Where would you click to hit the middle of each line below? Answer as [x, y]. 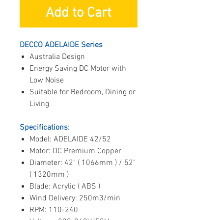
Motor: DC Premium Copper [75, 151]
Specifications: [45, 127]
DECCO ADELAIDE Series [61, 45]
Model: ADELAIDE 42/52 [70, 139]
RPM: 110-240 [54, 210]
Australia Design [57, 57]
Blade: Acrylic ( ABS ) [65, 186]
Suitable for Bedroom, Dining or [82, 92]
